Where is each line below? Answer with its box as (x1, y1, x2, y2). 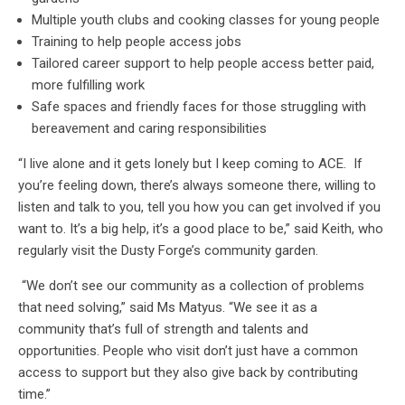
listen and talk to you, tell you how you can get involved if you (18, 198, 381, 215)
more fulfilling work (32, 76, 145, 93)
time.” (18, 385, 51, 402)
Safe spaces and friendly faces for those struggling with (32, 98, 366, 115)
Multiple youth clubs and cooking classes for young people (32, 11, 380, 28)
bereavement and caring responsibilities (32, 119, 267, 137)
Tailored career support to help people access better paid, (32, 54, 374, 71)
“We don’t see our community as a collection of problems (18, 277, 364, 294)
